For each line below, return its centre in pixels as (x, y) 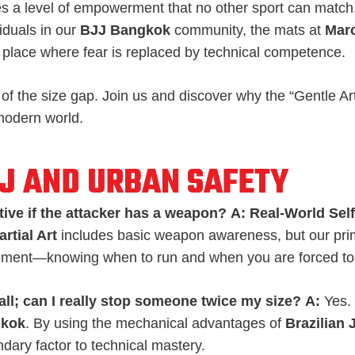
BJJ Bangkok (125, 30)
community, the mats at (248, 30)
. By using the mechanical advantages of (155, 323)
